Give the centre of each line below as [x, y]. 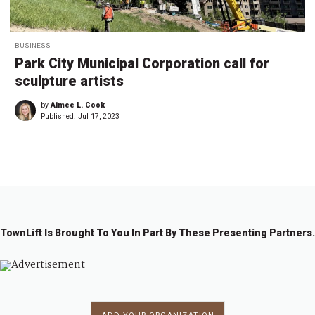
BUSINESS [33, 46]
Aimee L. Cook [78, 105]
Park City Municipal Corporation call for [142, 64]
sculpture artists [69, 82]
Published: [59, 117]
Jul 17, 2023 [99, 117]
